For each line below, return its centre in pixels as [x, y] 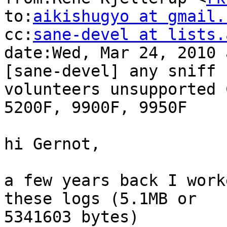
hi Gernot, [52, 144]
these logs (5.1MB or [100, 199]
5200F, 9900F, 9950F [96, 108]
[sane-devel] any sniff [110, 71]
